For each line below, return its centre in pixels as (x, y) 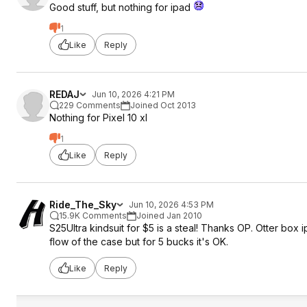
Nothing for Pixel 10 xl (98, 118)
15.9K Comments (93, 216)
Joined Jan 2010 (169, 216)
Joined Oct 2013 (163, 105)
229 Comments (90, 105)
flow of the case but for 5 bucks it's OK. (139, 242)
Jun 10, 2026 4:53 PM (171, 205)
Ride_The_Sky (83, 205)
